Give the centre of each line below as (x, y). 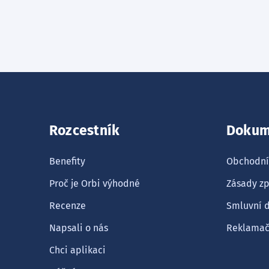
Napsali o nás (79, 228)
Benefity (67, 161)
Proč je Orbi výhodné (95, 183)
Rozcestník (85, 131)
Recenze (68, 206)
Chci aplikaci (77, 250)
